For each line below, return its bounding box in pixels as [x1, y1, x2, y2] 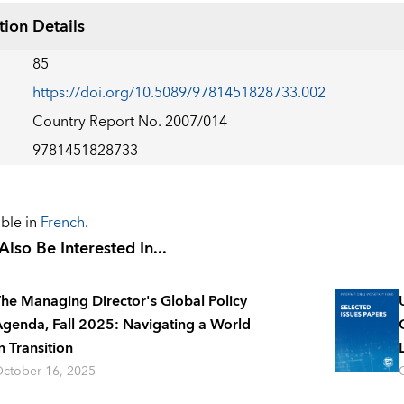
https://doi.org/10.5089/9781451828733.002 [32, 80, 326, 106]
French [40, 210, 85, 236]
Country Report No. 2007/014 [32, 109, 227, 135]
